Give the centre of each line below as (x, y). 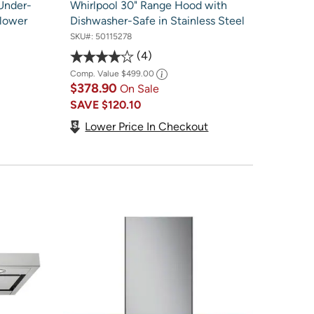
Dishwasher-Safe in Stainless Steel (157, 20)
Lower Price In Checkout (147, 126)
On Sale (139, 89)
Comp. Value (95, 74)
